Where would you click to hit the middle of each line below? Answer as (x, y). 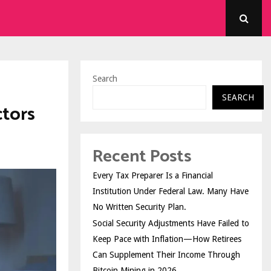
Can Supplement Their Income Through (166, 255)
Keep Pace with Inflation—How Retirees (167, 239)
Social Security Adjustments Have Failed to (171, 223)
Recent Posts (142, 157)
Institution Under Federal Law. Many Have (171, 191)
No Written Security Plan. (139, 207)
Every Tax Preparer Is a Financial (153, 175)
